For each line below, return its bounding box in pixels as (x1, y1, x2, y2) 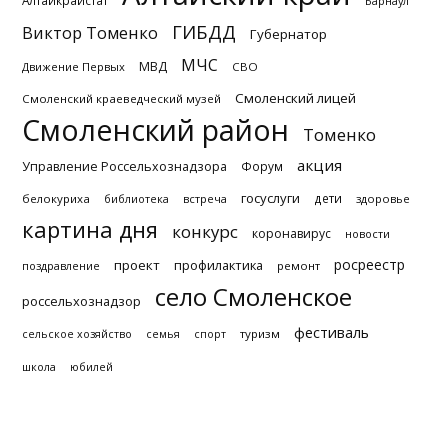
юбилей (70, 359, 113, 374)
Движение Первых (22, 59, 125, 74)
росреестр (334, 255, 405, 274)
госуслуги (241, 189, 300, 207)
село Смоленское (155, 280, 352, 313)
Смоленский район (22, 110, 289, 149)
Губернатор (250, 25, 327, 43)
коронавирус (252, 225, 331, 242)
